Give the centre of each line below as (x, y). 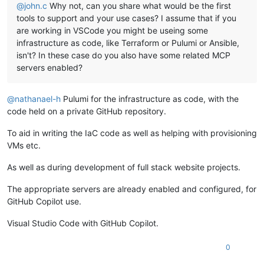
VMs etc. (24, 146)
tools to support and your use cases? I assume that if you (126, 18)
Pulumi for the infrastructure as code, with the (150, 99)
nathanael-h (38, 99)
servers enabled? (49, 68)
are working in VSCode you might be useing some (112, 31)
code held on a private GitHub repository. (87, 111)
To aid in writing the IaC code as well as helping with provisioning (132, 133)
